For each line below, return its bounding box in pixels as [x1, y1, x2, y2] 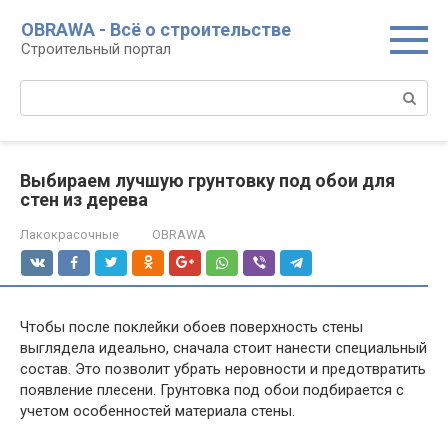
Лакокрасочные [20, 227, 119, 242]
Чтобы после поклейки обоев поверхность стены [20, 318, 363, 336]
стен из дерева [20, 189, 148, 210]
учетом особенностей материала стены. [20, 402, 295, 420]
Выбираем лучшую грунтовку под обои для [20, 170, 395, 191]
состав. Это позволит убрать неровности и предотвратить [20, 360, 426, 378]
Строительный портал [21, 40, 171, 58]
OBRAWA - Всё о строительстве [21, 19, 291, 40]
